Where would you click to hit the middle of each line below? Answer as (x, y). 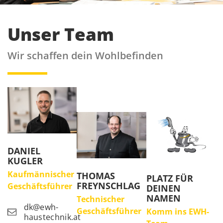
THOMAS (96, 175)
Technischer (101, 199)
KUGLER (25, 161)
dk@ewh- (41, 207)
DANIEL (24, 151)
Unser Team (61, 34)
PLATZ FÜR (169, 178)
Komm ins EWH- (177, 211)
